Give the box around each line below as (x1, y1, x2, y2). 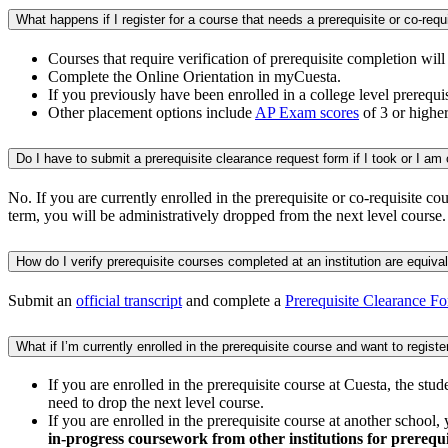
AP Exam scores (255, 103, 359, 121)
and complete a (182, 291, 285, 309)
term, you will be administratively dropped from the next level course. (8, 206, 446, 224)
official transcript (76, 291, 182, 309)
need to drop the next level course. (48, 394, 264, 412)
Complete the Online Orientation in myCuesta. (48, 67, 341, 85)
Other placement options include (48, 103, 255, 121)
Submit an (8, 291, 76, 309)
